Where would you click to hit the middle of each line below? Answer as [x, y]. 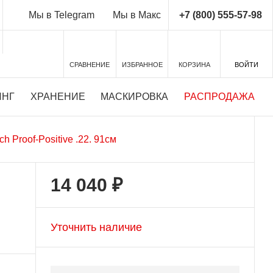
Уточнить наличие [96, 227]
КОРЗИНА [194, 65]
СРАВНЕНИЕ [90, 65]
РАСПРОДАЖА [219, 97]
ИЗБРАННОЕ [142, 65]
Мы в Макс [136, 15]
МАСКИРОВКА [135, 97]
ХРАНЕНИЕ [58, 97]
